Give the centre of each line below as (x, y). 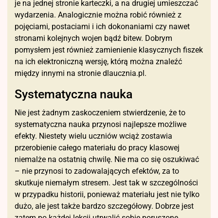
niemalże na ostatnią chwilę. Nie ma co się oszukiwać (107, 159)
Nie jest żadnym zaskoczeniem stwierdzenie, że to (100, 112)
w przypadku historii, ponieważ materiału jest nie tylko (107, 194)
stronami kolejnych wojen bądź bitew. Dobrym (93, 38)
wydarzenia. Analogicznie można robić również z (98, 15)
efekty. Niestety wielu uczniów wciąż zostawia (93, 136)
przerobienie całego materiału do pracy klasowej (97, 147)
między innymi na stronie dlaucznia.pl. (81, 73)
